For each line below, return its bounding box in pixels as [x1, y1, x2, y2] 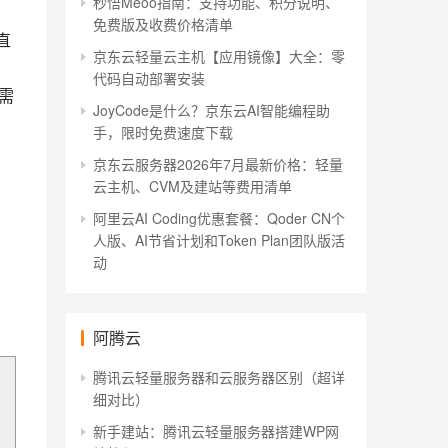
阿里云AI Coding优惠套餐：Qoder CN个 [93, 208, 345, 228]
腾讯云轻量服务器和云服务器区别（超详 [93, 367, 345, 387]
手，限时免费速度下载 [93, 122, 233, 142]
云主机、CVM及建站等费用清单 [93, 176, 292, 196]
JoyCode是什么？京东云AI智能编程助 [93, 100, 330, 120]
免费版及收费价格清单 [93, 14, 233, 34]
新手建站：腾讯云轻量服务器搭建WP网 [93, 421, 339, 441]
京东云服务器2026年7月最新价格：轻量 [93, 154, 343, 174]
